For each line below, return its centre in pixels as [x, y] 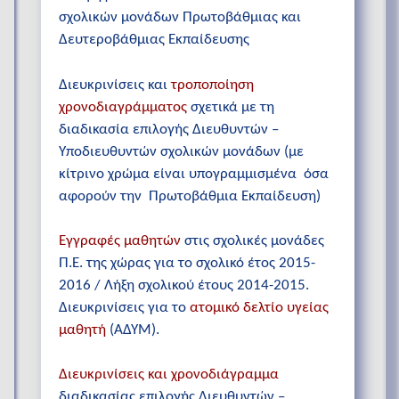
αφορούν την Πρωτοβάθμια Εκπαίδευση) [190, 196]
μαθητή [82, 330]
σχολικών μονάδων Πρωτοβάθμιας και [180, 18]
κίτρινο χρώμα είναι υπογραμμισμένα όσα [194, 174]
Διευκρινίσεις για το [124, 307]
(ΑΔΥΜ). [133, 330]
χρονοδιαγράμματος [123, 107]
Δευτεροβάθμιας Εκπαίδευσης [154, 40]
